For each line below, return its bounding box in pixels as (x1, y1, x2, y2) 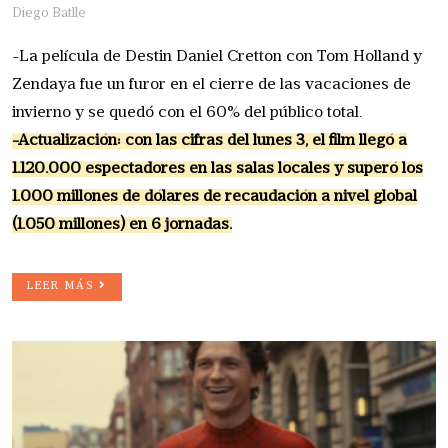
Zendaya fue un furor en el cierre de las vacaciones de (12, 77, 411, 94)
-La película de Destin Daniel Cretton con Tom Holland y (12, 49, 422, 66)
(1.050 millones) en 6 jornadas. (12, 217, 232, 234)
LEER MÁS (27, 281, 99, 293)
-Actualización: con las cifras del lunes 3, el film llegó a (12, 133, 407, 150)
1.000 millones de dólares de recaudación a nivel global (12, 189, 417, 206)
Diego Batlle (12, 7, 86, 21)
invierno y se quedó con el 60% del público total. (12, 105, 362, 122)
